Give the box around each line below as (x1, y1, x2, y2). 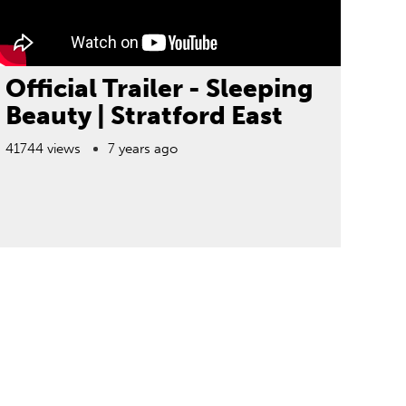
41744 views (5, 140, 81, 157)
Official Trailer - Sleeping (5, 73, 314, 103)
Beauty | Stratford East (5, 101, 283, 130)
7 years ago (107, 140, 178, 157)
